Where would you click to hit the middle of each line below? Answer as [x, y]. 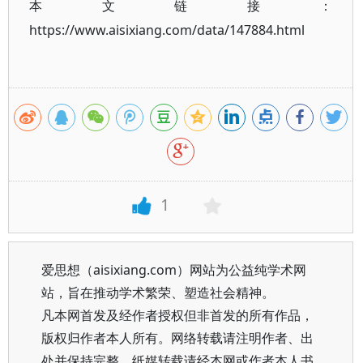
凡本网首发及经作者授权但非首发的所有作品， [177, 315]
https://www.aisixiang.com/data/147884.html [167, 30]
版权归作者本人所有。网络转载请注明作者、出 [177, 338]
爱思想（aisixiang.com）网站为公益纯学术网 [174, 270]
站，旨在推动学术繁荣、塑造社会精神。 [158, 293]
